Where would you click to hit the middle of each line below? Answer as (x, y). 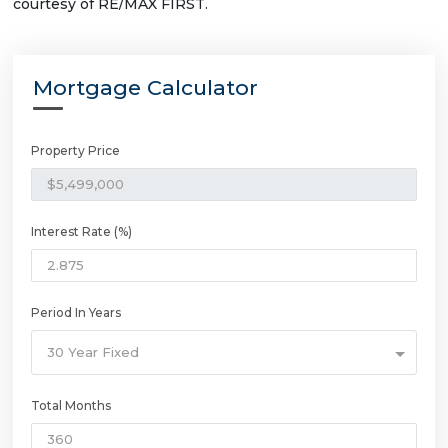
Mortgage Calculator (145, 87)
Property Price (75, 150)
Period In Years (76, 312)
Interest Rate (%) (81, 231)
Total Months (71, 405)
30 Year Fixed (93, 351)
